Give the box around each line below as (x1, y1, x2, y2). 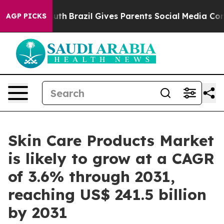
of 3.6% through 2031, (8, 167, 175, 186)
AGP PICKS (6, 11, 46, 20)
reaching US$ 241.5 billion (8, 185, 206, 204)
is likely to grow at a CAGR (8, 149, 214, 168)
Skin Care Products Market (8, 131, 214, 150)
